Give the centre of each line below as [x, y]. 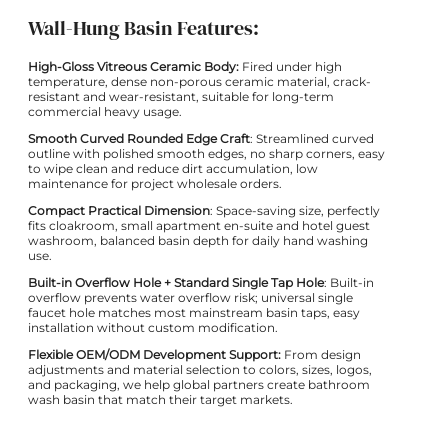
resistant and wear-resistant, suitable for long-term [181, 96]
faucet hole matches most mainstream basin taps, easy [194, 312]
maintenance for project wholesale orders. [155, 183]
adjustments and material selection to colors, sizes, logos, [200, 369]
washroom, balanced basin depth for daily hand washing [198, 240]
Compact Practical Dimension [119, 210]
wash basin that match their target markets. [160, 399]
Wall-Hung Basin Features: [143, 27]
